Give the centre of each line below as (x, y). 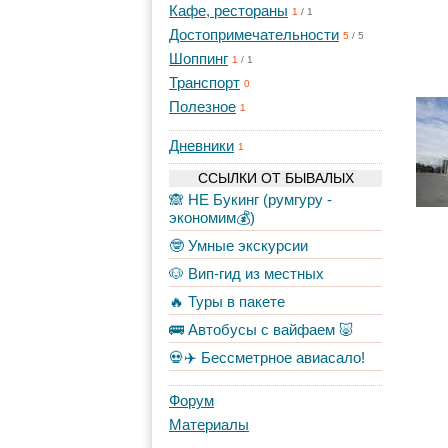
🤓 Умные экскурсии (238, 245)
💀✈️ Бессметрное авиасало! (267, 357)
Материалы (209, 424)
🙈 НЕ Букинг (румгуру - (250, 199)
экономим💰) (212, 217)
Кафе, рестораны (228, 10)
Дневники (201, 145)
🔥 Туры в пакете (227, 301)
